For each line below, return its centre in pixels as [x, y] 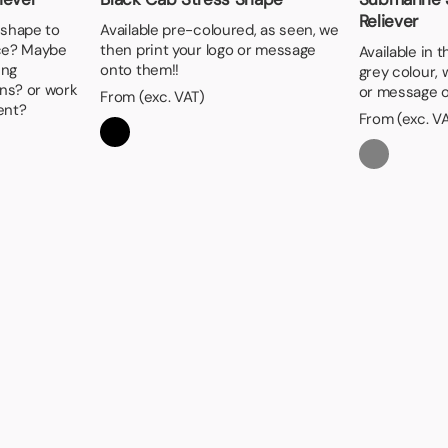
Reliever [388, 20]
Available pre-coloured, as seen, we [219, 29]
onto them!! [140, 69]
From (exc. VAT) [152, 96]
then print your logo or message [208, 49]
